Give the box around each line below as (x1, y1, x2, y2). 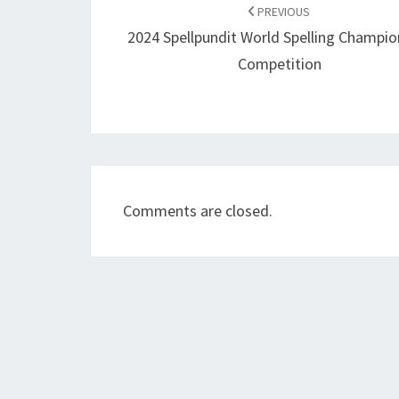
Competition (237, 53, 322, 74)
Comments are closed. (123, 199, 273, 221)
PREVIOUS (255, 3, 311, 20)
